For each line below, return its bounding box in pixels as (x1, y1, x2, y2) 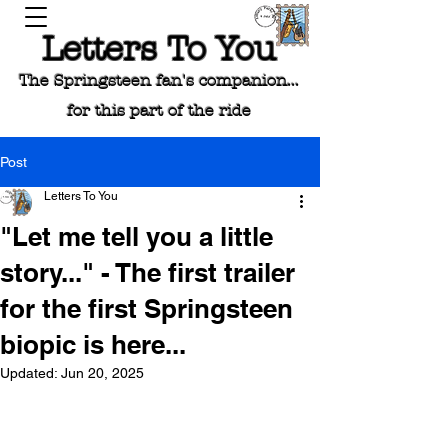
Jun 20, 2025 (61, 365, 144, 381)
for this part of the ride (67, 101, 251, 120)
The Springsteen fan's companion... (19, 71, 299, 90)
